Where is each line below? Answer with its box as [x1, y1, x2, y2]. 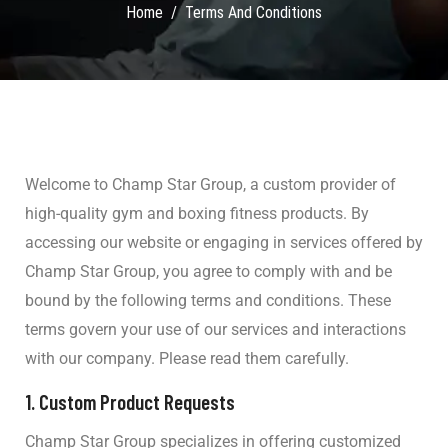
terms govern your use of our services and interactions [25, 320, 406, 340]
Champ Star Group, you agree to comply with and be [25, 262, 392, 282]
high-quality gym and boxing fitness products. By [25, 204, 369, 224]
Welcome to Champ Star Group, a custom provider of [25, 175, 396, 195]
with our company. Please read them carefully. [25, 349, 349, 369]
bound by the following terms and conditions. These [25, 291, 391, 311]
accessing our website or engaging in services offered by [25, 233, 423, 253]
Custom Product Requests [39, 389, 235, 415]
